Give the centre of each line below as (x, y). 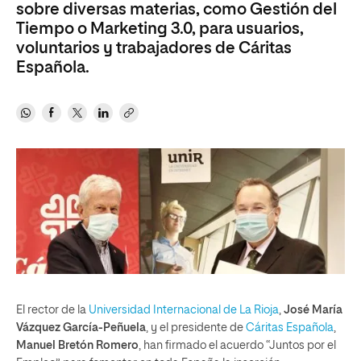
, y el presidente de (196, 328)
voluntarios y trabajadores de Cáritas (154, 48)
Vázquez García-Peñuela (81, 328)
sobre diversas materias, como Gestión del (176, 10)
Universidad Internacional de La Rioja (184, 310)
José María (313, 310)
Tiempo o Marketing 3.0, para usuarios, (160, 29)
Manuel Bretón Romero (77, 345)
